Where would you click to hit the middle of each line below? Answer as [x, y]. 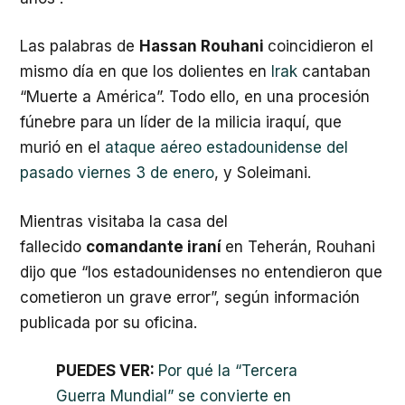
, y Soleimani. [263, 173]
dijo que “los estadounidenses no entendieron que [201, 272]
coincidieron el [320, 46]
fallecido [53, 246]
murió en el [62, 147]
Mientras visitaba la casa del [124, 221]
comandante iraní [155, 246]
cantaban [336, 71]
